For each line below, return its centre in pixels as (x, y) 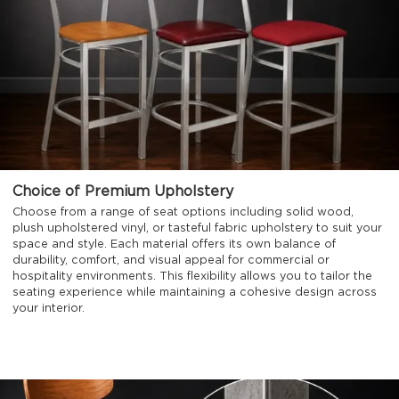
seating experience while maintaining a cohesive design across (195, 293)
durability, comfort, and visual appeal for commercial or (171, 261)
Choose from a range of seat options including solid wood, (183, 213)
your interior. (49, 309)
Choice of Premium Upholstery (123, 191)
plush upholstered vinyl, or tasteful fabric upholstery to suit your (198, 229)
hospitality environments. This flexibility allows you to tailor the (193, 277)
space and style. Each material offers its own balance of (175, 245)
